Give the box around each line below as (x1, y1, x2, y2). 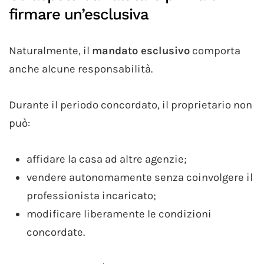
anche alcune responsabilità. (9, 62, 153, 75)
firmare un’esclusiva (9, 5, 148, 23)
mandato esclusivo (92, 44, 190, 57)
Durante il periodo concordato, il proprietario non (9, 98, 252, 111)
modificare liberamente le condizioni (27, 207, 212, 220)
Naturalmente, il (9, 44, 92, 57)
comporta (190, 44, 240, 57)
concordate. (27, 225, 85, 239)
